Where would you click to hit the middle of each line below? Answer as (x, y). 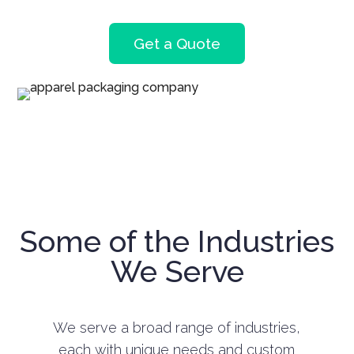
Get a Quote (177, 44)
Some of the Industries (177, 242)
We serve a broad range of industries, (177, 328)
